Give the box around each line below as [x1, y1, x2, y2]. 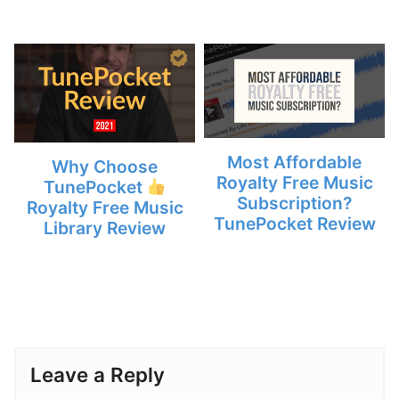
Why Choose [52, 156, 158, 178]
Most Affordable [227, 151, 362, 174]
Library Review [44, 217, 166, 240]
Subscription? [237, 192, 352, 215]
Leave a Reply [30, 362, 165, 387]
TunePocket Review [213, 213, 376, 235]
